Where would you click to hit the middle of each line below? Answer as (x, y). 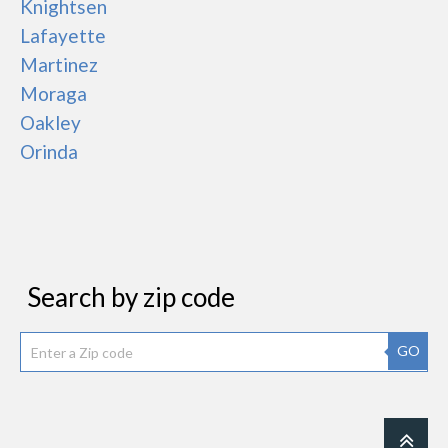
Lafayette (63, 35)
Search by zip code (131, 297)
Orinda (49, 151)
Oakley (50, 122)
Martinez (59, 64)
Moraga (53, 93)
